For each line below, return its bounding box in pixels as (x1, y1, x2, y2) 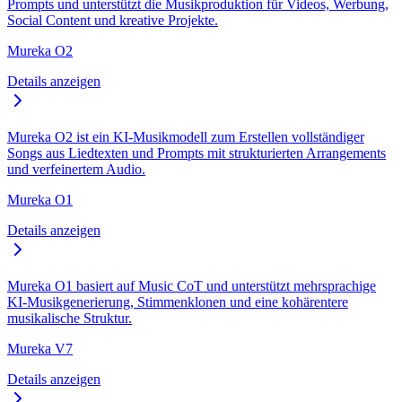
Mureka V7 (7, 340, 73, 356)
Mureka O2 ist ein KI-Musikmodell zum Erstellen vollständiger (7, 128, 364, 144)
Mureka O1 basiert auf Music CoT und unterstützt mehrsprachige (7, 277, 376, 293)
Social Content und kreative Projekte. (7, 12, 218, 28)
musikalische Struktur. (7, 310, 132, 326)
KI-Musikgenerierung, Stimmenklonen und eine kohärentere (7, 293, 348, 310)
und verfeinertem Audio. (7, 161, 145, 177)
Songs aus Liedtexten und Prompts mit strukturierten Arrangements (7, 144, 386, 161)
